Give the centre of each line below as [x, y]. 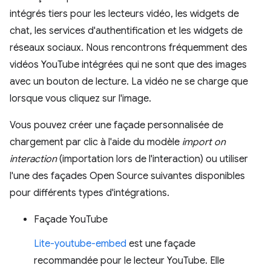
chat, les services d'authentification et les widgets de [126, 31]
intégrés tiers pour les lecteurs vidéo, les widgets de [124, 14]
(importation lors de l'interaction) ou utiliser [152, 159]
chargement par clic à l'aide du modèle [96, 142]
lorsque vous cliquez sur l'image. [80, 98]
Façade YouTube [71, 219]
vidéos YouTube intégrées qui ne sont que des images [128, 64]
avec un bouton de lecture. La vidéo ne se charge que [129, 81]
